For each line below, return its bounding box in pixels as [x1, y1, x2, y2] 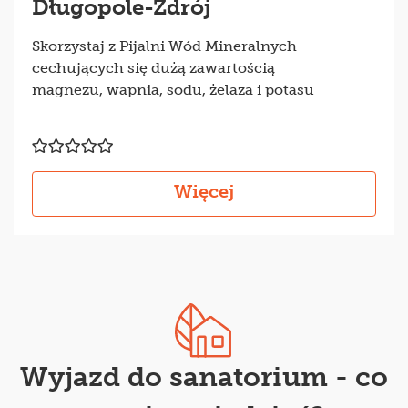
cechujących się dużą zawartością [32, 58, 275, 76]
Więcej [174, 179, 234, 202]
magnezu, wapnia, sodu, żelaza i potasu [32, 80, 314, 98]
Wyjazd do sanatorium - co [20, 360, 388, 393]
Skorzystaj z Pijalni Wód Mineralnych [32, 36, 297, 55]
